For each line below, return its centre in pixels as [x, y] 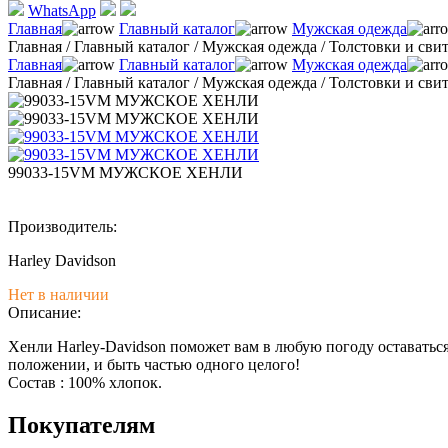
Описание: [44, 312]
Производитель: [62, 226]
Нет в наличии [58, 294]
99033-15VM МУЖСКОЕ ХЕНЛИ [125, 172]
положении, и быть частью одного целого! [154, 364]
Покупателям [81, 424]
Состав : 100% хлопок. [85, 382]
